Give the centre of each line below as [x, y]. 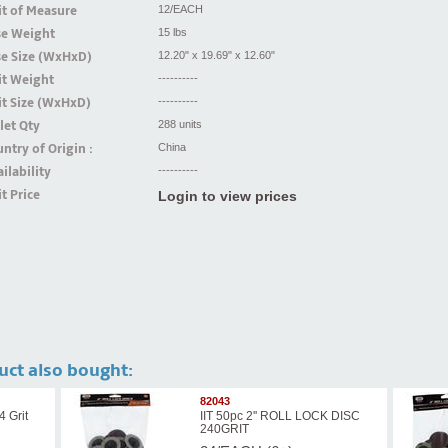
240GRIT [224, 429]
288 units [179, 124]
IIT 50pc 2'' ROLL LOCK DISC [279, 416]
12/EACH [180, 9]
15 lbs [172, 32]
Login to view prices [227, 196]
